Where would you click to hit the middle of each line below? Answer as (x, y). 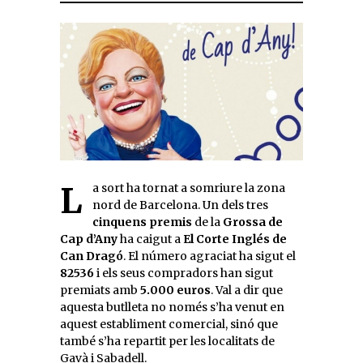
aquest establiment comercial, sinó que (169, 324)
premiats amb (100, 290)
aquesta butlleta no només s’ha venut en (172, 307)
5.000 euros (175, 290)
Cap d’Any (89, 239)
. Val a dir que (247, 290)
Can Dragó (92, 256)
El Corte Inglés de (235, 239)
